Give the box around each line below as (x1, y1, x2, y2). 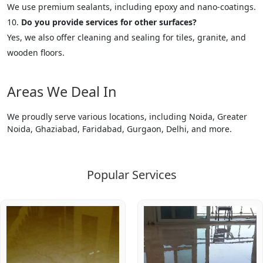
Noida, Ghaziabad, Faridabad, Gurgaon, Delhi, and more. (7, 123, 232, 134)
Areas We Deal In (7, 82, 117, 101)
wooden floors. (7, 46, 65, 58)
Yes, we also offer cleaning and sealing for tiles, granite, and (7, 31, 246, 43)
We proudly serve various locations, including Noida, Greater (7, 110, 247, 122)
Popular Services (86, 166, 177, 183)
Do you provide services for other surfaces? (21, 16, 197, 28)
